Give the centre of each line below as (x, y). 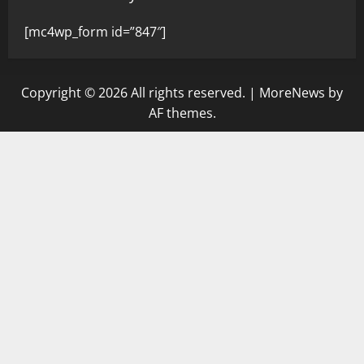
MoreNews (292, 93)
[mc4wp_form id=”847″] (95, 32)
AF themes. (182, 113)
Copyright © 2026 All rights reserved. (135, 93)
